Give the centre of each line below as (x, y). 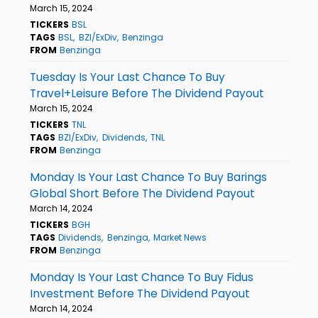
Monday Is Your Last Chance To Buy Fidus (142, 277)
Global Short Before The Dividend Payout (142, 193)
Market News (180, 237)
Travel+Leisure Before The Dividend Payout (147, 93)
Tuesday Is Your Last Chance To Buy (127, 77)
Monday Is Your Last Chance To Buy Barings (148, 177)
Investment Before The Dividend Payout (140, 293)
